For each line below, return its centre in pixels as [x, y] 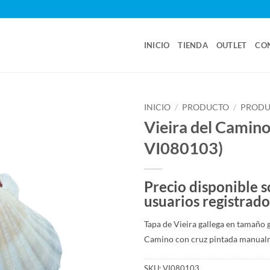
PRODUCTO [206, 107]
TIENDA [193, 45]
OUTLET [231, 45]
